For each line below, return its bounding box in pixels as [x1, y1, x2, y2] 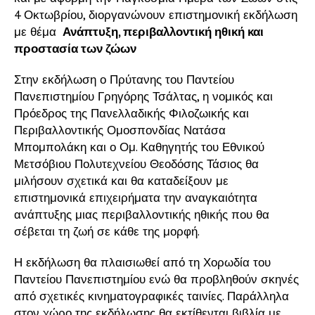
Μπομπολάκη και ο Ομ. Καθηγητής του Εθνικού [14, 139, 264, 155]
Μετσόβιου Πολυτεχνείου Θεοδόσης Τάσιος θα [14, 155, 259, 172]
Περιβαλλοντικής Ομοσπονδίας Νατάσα [14, 122, 226, 138]
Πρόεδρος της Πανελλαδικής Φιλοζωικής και [14, 105, 249, 121]
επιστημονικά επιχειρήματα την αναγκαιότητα [14, 189, 257, 205]
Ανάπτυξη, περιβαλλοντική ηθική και [60, 23, 264, 39]
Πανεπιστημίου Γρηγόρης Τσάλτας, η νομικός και [14, 88, 273, 104]
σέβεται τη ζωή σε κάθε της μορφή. [14, 223, 200, 239]
